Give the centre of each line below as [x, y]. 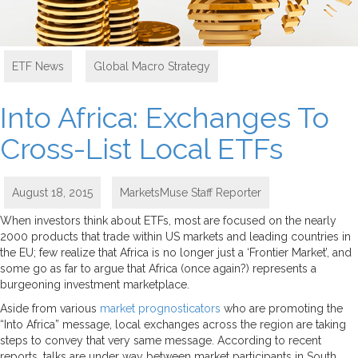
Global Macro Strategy [152, 66]
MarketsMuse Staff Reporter [191, 192]
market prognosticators [160, 308]
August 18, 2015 [52, 192]
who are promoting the [282, 308]
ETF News [38, 66]
